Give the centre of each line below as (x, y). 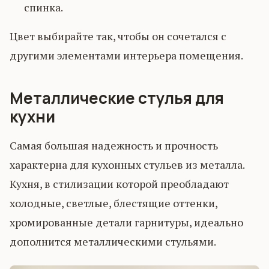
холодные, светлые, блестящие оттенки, (113, 203)
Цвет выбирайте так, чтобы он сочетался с (118, 36)
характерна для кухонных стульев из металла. (127, 165)
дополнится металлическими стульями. (113, 242)
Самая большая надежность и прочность (114, 146)
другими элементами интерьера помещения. (126, 56)
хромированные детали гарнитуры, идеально (126, 222)
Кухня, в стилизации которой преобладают (119, 184)
